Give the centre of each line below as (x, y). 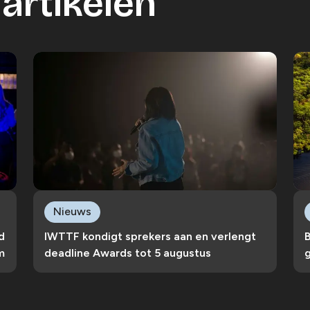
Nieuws (72, 211)
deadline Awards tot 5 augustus (128, 253)
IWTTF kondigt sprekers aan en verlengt (150, 236)
